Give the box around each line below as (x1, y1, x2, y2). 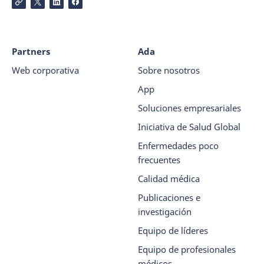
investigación (138, 206, 192, 217)
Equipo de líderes (138, 225, 208, 236)
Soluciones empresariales (138, 102, 241, 114)
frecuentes (138, 154, 180, 166)
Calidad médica (138, 173, 200, 184)
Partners (12, 45, 50, 57)
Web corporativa (12, 64, 79, 76)
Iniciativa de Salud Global (138, 121, 240, 133)
